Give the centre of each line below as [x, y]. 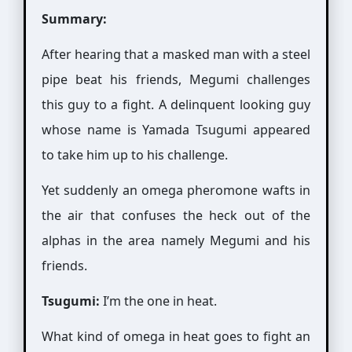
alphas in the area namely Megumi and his [176, 240]
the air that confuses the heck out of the [176, 215]
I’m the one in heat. [158, 301]
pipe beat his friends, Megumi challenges [176, 79]
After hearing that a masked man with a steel [176, 54]
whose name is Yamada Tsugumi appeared [176, 130]
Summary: [74, 19]
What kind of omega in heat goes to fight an [176, 336]
